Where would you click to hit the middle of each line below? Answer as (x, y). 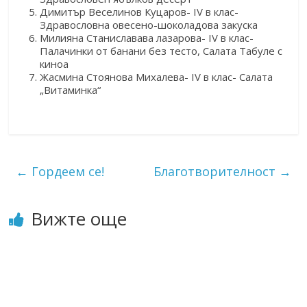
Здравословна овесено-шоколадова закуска (149, 24)
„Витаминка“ (71, 89)
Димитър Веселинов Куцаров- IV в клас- (139, 11)
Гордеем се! (66, 171)
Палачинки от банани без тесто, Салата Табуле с (161, 50)
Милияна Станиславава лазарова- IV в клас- (147, 37)
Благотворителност (216, 171)
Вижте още (79, 218)
